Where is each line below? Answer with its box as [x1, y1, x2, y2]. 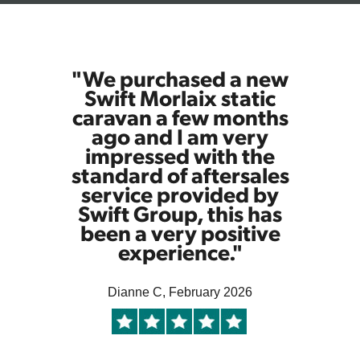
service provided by [81, 179, 279, 209]
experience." [117, 237, 243, 267]
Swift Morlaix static [84, 83, 276, 112]
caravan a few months [72, 102, 288, 132]
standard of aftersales [71, 160, 289, 190]
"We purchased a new [72, 63, 288, 93]
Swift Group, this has [78, 198, 282, 228]
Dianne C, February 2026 [108, 285, 252, 300]
